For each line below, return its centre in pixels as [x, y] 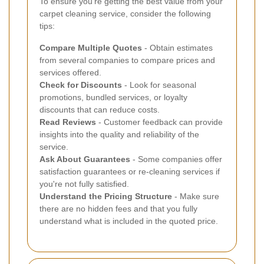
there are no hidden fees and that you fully [118, 208]
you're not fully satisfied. [84, 184]
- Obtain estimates [177, 47]
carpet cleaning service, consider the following [125, 13]
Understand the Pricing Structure [106, 196]
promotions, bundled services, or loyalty [113, 97]
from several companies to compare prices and [127, 60]
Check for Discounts [81, 85]
